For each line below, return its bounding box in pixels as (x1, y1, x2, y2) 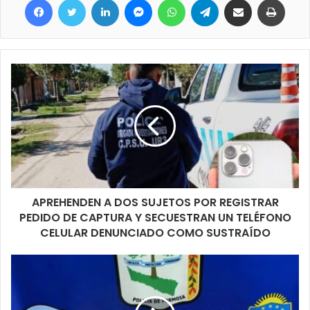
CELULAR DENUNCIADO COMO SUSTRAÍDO (39, 225, 271, 241)
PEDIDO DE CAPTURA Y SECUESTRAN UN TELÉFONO (19, 210, 291, 226)
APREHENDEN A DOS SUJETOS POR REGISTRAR (31, 194, 279, 211)
